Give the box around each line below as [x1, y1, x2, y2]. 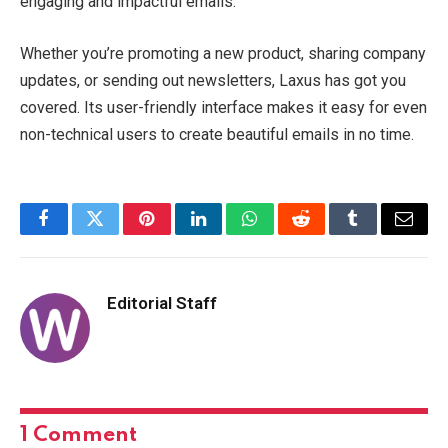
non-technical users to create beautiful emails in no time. [20, 124, 414, 144]
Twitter [93, 224, 146, 243]
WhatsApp [248, 224, 326, 243]
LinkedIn [196, 224, 263, 243]
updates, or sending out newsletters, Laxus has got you [20, 70, 406, 90]
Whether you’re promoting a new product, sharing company [20, 43, 426, 63]
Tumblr [351, 224, 405, 243]
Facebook [42, 224, 113, 243]
